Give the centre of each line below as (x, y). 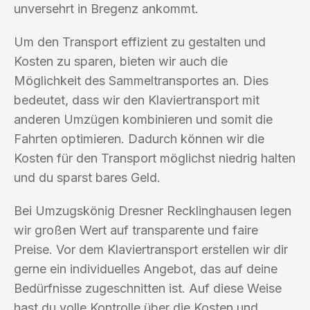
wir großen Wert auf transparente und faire (136, 230)
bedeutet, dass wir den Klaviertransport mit (137, 100)
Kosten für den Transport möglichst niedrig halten (155, 158)
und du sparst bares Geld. (87, 177)
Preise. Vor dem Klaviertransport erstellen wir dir (151, 249)
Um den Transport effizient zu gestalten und (140, 42)
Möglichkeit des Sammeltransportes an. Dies (141, 80)
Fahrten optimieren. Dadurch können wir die (139, 138)
